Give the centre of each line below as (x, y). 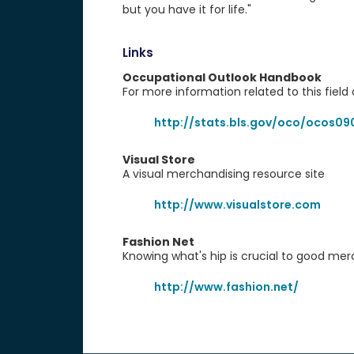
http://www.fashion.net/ (226, 287)
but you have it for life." (186, 9)
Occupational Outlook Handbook (222, 77)
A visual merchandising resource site (223, 174)
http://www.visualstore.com (237, 205)
